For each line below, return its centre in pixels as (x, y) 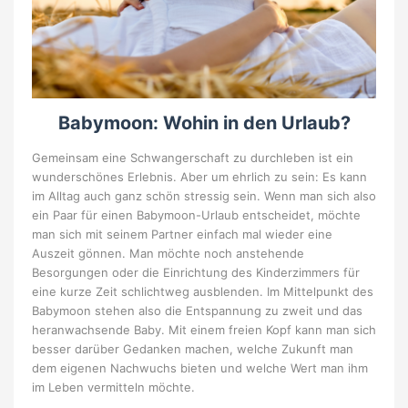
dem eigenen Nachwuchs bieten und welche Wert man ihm (200, 368)
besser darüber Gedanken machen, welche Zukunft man (193, 349)
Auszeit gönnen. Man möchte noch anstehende (168, 254)
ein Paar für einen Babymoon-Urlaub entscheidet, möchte (196, 215)
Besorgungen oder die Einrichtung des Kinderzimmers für (196, 273)
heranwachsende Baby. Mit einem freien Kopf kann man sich (204, 330)
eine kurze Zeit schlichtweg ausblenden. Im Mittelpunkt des (203, 292)
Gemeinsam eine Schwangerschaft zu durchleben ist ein (193, 158)
